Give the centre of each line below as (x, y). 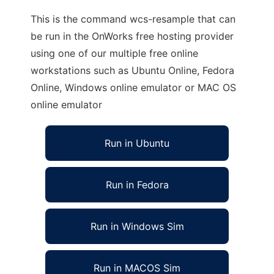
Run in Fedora (137, 185)
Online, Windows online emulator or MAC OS (133, 87)
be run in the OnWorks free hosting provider (132, 36)
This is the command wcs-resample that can (133, 19)
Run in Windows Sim (137, 226)
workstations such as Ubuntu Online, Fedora (132, 70)
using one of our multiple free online (114, 53)
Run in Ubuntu (137, 143)
